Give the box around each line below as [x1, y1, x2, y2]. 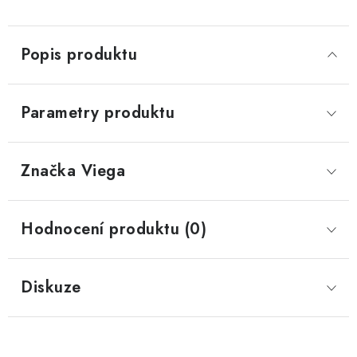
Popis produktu [21, 43, 137, 66]
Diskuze [21, 276, 81, 299]
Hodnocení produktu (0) [21, 218, 206, 241]
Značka [21, 159, 76, 182]
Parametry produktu [21, 101, 175, 124]
